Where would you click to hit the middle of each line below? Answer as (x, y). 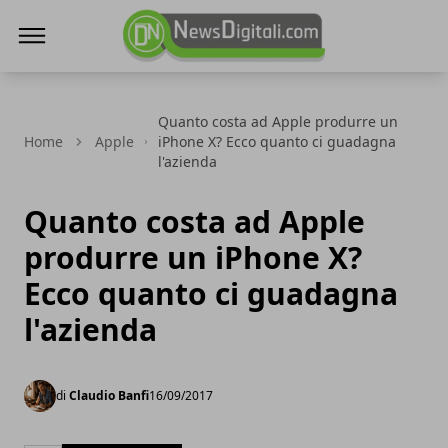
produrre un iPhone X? (193, 257)
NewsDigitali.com (187, 75)
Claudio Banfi (109, 395)
